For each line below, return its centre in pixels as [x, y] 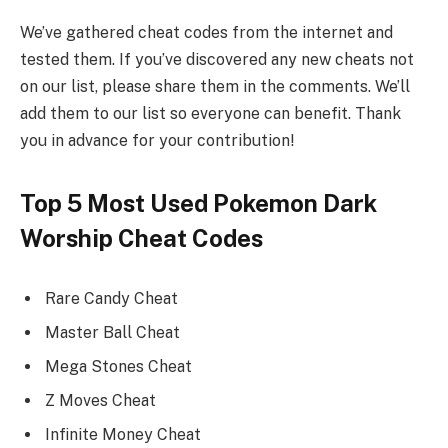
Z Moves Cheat [100, 400]
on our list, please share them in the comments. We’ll [215, 86]
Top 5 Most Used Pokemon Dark [198, 202]
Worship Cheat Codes [141, 237]
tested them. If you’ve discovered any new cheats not [217, 59]
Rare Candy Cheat [111, 298]
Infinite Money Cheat [123, 434]
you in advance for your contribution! [157, 140]
